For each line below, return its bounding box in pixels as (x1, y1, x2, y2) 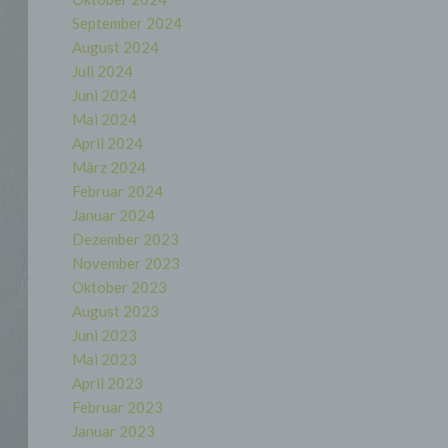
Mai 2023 (71, 350, 137, 368)
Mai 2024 (71, 110, 137, 128)
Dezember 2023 (71, 230, 179, 248)
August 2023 (71, 302, 159, 320)
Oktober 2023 (71, 278, 167, 296)
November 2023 (71, 254, 180, 272)
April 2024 (71, 134, 143, 152)
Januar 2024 (71, 206, 155, 224)
